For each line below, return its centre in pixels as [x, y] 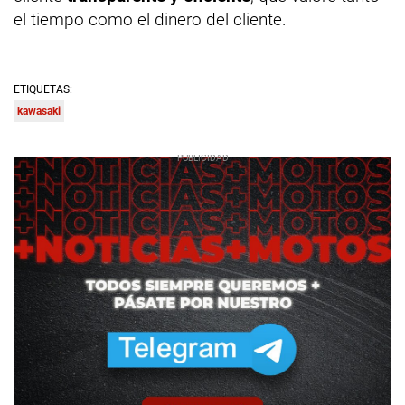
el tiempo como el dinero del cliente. [150, 19]
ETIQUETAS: [43, 89]
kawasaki [39, 111]
